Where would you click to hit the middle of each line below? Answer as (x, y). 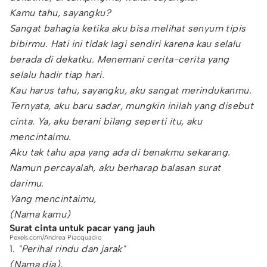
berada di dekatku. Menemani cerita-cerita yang (119, 59)
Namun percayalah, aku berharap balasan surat (115, 168)
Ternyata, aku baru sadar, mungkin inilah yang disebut (132, 106)
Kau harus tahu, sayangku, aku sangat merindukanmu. (131, 90)
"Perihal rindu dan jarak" (70, 249)
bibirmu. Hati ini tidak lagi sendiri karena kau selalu (125, 44)
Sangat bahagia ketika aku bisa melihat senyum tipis (128, 28)
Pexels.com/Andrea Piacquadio (55, 237)
